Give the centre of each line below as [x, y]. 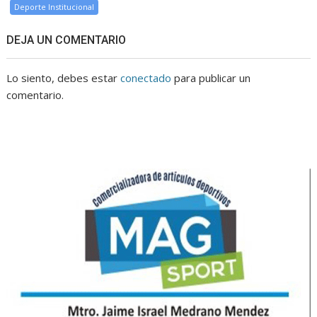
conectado [146, 78]
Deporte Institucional [54, 7]
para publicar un [211, 78]
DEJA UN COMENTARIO [67, 40]
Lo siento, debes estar [64, 78]
